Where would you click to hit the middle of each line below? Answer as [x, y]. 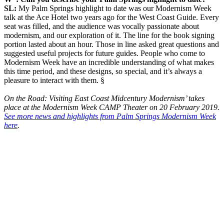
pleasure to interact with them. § [54, 80]
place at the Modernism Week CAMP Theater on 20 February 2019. [112, 107]
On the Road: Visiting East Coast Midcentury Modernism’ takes [104, 98]
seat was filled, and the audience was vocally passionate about [101, 26]
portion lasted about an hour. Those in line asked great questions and [111, 44]
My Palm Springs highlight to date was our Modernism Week [115, 8]
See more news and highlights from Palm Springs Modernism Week [110, 116]
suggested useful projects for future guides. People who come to [104, 53]
